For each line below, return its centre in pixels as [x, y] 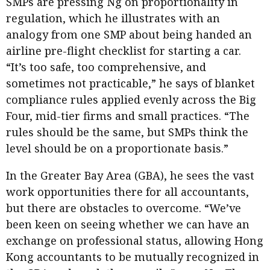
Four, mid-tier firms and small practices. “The [128, 116]
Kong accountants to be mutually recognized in [133, 257]
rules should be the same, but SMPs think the [127, 132]
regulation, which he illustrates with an [113, 18]
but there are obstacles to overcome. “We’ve [124, 208]
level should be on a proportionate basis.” [117, 149]
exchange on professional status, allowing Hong [135, 241]
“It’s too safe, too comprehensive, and [106, 67]
